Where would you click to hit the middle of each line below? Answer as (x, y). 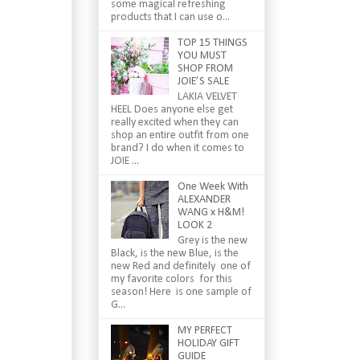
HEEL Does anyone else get (172, 109)
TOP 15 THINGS (212, 43)
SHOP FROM (205, 69)
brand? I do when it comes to (178, 148)
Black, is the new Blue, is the (175, 253)
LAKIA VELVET (207, 96)
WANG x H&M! (211, 212)
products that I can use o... (170, 18)
